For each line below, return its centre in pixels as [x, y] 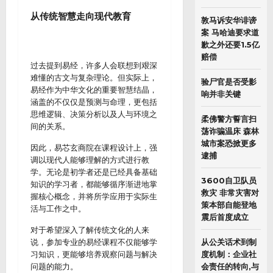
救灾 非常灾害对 [230, 193]
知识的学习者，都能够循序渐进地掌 [94, 184]
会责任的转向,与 [230, 266]
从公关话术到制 [229, 242]
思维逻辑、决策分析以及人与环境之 [94, 114]
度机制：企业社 [229, 254]
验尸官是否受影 [229, 82]
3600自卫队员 [229, 180]
